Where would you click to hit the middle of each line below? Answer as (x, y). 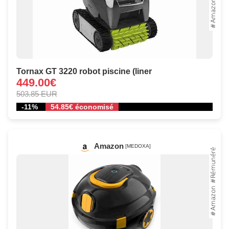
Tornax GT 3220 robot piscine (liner (84, 72)
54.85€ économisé (82, 107)
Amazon (109, 146)
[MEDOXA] (138, 146)
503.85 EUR (37, 94)
